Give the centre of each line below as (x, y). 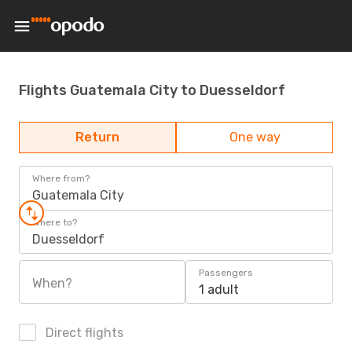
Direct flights (83, 333)
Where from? (61, 178)
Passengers (226, 273)
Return (97, 137)
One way (255, 137)
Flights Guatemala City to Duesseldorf (152, 90)
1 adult (219, 290)
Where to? (55, 222)
